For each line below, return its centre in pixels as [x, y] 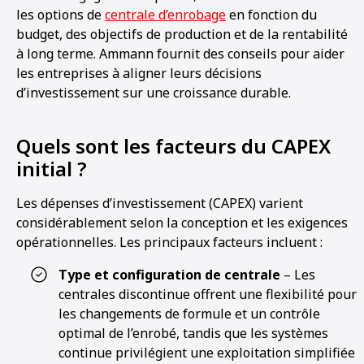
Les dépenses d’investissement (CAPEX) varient [160, 203]
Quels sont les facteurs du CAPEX [173, 146]
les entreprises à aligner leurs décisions [139, 73]
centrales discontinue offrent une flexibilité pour [208, 294]
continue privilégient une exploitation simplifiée [207, 353]
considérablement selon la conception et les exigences [182, 223]
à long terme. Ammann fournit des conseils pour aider [180, 54]
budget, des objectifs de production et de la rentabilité [182, 34]
